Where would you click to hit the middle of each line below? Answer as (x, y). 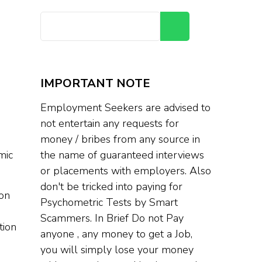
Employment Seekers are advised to (125, 108)
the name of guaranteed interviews (122, 155)
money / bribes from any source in (120, 139)
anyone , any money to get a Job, (116, 234)
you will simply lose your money (117, 250)
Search (211, 26)
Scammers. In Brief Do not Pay (112, 218)
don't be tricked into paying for (111, 187)
